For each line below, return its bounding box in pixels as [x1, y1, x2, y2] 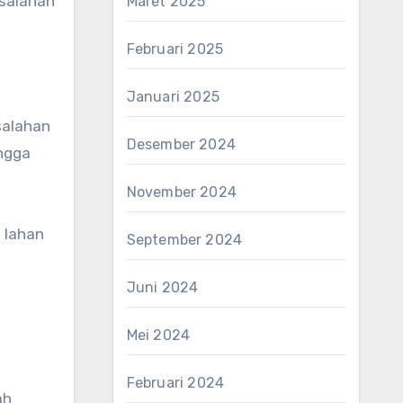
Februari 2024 [126, 374, 225, 391]
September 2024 [126, 231, 243, 248]
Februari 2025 [126, 40, 224, 58]
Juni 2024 [126, 279, 199, 296]
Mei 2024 [126, 327, 191, 344]
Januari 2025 [126, 88, 219, 105]
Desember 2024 [126, 136, 237, 153]
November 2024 [126, 184, 237, 201]
